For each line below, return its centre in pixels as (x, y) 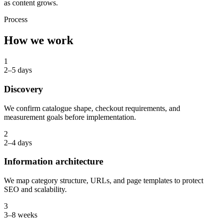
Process (16, 20)
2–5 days (18, 70)
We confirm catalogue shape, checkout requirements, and (92, 108)
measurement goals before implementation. (70, 117)
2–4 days (18, 142)
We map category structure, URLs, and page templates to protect (104, 180)
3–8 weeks (21, 215)
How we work (39, 41)
